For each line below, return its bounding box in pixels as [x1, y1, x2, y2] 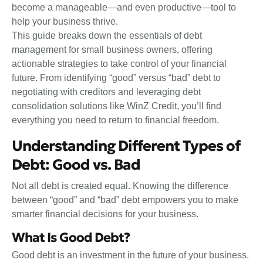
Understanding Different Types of [12, 137, 240, 156]
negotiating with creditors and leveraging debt [12, 87, 201, 97]
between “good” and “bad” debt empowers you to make [12, 194, 238, 205]
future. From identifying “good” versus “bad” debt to [12, 73, 221, 83]
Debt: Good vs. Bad [12, 156, 143, 174]
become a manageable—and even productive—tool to [12, 2, 236, 13]
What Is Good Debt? [12, 229, 132, 245]
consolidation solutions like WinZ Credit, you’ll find [12, 101, 221, 112]
